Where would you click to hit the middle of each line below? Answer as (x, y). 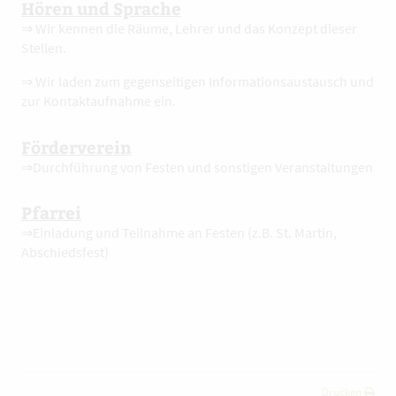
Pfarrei (51, 213)
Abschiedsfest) (65, 252)
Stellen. (44, 47)
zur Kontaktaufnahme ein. (99, 100)
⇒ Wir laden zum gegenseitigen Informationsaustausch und (198, 81)
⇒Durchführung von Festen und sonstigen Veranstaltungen (197, 167)
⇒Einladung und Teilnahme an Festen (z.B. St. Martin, (179, 233)
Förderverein (76, 146)
